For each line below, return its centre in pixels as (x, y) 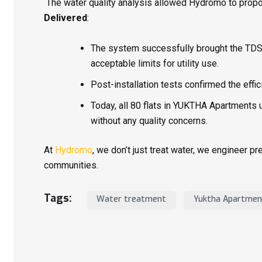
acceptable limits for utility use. (155, 63)
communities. (71, 165)
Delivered (65, 18)
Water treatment (131, 199)
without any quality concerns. (149, 120)
